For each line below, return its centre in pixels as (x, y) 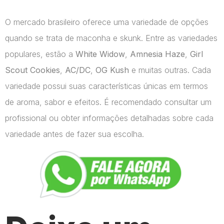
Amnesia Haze (157, 54)
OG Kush (112, 70)
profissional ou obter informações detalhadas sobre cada (109, 118)
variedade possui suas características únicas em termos (106, 86)
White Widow (100, 54)
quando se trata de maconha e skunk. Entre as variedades (111, 38)
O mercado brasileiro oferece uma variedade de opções (107, 22)
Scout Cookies (32, 70)
